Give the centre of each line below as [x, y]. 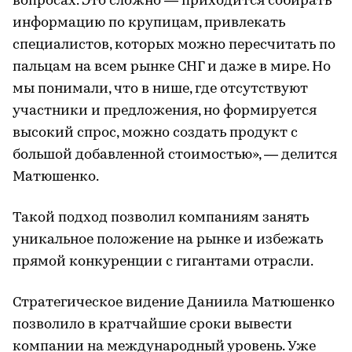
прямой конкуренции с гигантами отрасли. [163, 262]
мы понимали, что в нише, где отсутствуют [160, 89]
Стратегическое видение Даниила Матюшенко [174, 303]
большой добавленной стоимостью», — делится [175, 155]
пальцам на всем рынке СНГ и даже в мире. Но [172, 67]
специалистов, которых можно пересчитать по [174, 45]
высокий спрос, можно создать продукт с [155, 133]
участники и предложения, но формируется [165, 111]
